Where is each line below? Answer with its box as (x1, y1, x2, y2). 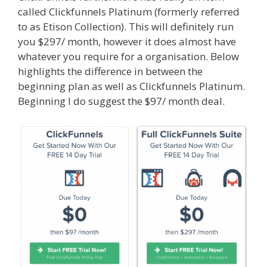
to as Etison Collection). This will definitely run (18, 19, 234, 33)
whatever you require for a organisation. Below (18, 49, 239, 63)
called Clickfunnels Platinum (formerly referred (18, 4, 240, 18)
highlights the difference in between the (18, 64, 203, 78)
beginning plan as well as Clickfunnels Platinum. (18, 79, 245, 93)
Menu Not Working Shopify (18, 108, 145, 123)
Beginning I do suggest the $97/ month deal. (18, 94, 225, 108)
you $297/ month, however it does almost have (18, 34, 236, 48)
